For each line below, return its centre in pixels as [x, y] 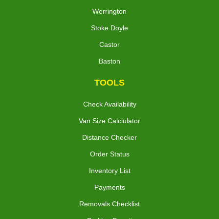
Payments [109, 187]
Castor [109, 45]
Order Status [109, 154]
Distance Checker [109, 138]
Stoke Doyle [109, 28]
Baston [109, 61]
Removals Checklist [109, 204]
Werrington [109, 11]
